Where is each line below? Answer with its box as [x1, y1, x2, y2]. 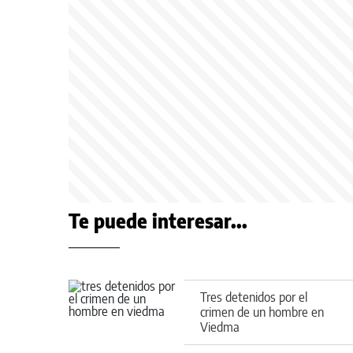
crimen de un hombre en [200, 303, 324, 320]
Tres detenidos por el [200, 288, 307, 305]
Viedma [200, 318, 240, 335]
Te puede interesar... [69, 209, 247, 232]
